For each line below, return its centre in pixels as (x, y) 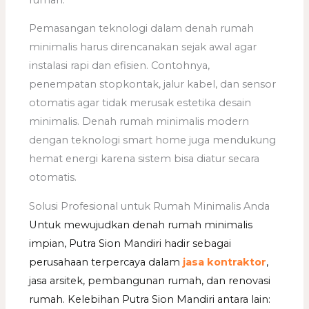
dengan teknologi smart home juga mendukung (153, 140)
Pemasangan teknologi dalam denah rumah (142, 29)
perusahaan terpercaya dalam (106, 262)
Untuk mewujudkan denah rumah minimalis (141, 225)
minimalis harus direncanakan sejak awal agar (143, 47)
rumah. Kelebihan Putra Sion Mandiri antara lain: (150, 299)
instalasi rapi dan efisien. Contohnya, (120, 66)
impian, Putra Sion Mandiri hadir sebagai (130, 243)
